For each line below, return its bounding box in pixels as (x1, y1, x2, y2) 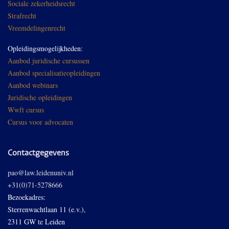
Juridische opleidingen (8, 93, 72, 102)
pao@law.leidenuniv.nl (8, 168, 74, 177)
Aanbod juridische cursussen (8, 56, 89, 65)
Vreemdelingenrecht (8, 23, 65, 33)
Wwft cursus (8, 105, 44, 114)
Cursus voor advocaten (8, 117, 73, 127)
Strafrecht (8, 11, 36, 20)
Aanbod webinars (8, 80, 58, 90)
